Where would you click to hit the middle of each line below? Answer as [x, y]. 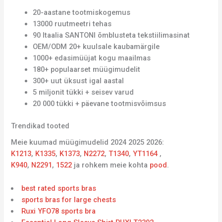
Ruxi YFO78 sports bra [59, 211]
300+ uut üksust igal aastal [79, 81]
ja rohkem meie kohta [112, 165]
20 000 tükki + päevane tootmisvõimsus [100, 104]
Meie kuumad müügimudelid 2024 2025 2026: [88, 142]
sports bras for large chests [69, 199]
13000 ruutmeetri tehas [72, 24]
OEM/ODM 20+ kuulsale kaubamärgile [96, 47]
